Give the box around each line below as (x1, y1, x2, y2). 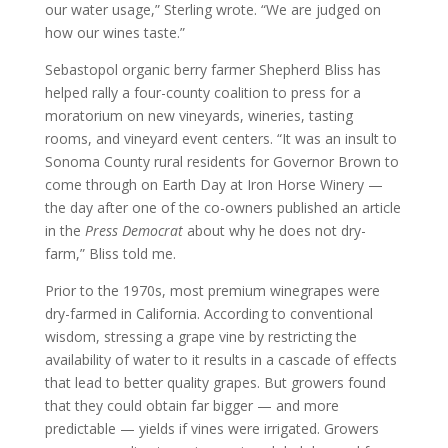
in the (44, 221, 85, 240)
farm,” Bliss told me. (44, 244, 176, 263)
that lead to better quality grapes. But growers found (44, 373, 386, 392)
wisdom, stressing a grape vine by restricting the (44, 327, 357, 346)
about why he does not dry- (182, 221, 366, 240)
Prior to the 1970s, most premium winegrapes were (44, 281, 380, 300)
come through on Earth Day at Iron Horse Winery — (44, 175, 383, 194)
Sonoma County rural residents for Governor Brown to (44, 152, 399, 171)
